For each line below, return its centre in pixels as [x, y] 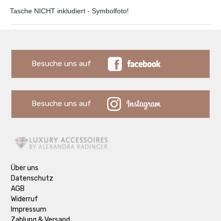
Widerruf [25, 199]
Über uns [25, 168]
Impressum [29, 210]
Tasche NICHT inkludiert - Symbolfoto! [69, 11]
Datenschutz [32, 179]
